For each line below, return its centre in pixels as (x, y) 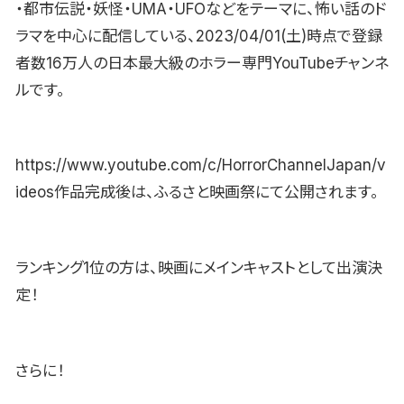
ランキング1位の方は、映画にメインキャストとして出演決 (199, 268)
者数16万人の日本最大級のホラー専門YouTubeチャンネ (202, 63)
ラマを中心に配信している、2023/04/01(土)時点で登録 (199, 36)
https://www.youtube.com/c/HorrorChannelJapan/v (201, 165)
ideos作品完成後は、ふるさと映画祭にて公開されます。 (197, 193)
